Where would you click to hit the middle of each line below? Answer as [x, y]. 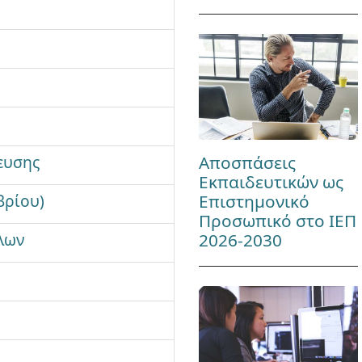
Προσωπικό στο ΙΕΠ [277, 221]
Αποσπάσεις [247, 163]
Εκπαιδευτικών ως [271, 182]
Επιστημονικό [254, 202]
